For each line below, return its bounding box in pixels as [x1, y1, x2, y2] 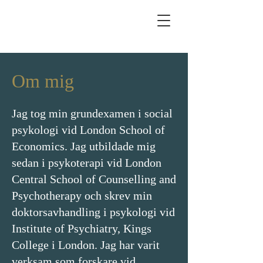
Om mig [12, 70, 74, 92]
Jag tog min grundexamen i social [12, 107, 173, 120]
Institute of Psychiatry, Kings [12, 222, 151, 235]
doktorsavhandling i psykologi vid [12, 205, 175, 218]
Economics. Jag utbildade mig [12, 140, 156, 153]
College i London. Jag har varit [12, 238, 160, 251]
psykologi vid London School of [12, 123, 165, 136]
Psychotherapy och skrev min [12, 189, 152, 202]
